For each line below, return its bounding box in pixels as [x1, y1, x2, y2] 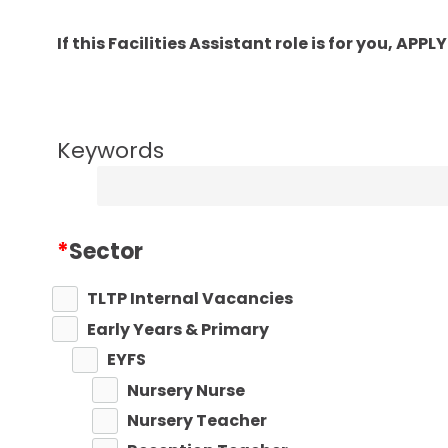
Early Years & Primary [87, 317, 269, 341]
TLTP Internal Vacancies [87, 287, 293, 311]
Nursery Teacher [127, 408, 267, 432]
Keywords [57, 135, 164, 166]
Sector [69, 236, 143, 267]
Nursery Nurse [127, 378, 245, 402]
